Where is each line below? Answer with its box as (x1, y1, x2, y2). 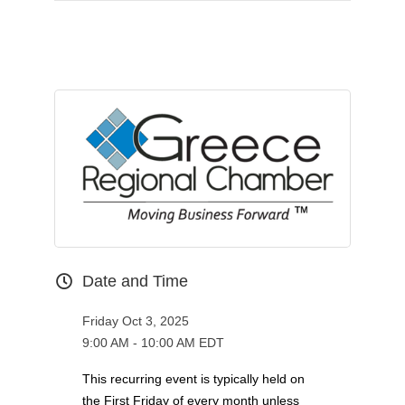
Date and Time (81, 271, 188, 290)
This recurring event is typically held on (81, 371, 305, 386)
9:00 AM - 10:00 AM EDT (81, 334, 224, 350)
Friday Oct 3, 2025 (81, 313, 189, 328)
